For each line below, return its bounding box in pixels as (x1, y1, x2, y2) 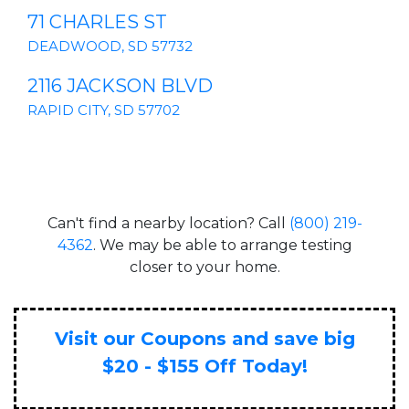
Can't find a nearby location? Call (47, 214, 289, 232)
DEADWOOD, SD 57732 (27, 37, 193, 55)
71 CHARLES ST (27, 10, 167, 33)
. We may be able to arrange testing (92, 236, 352, 254)
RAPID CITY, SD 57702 (27, 100, 180, 119)
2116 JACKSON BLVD (27, 74, 213, 97)
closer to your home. (129, 257, 280, 276)
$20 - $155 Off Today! (101, 354, 308, 377)
